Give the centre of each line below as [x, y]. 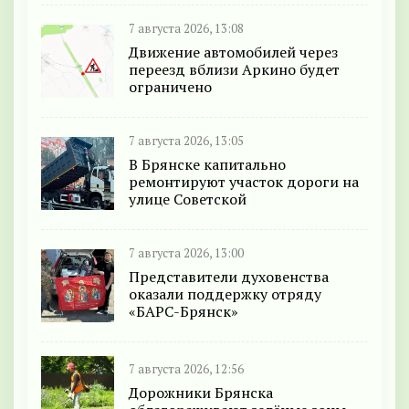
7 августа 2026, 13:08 [186, 29]
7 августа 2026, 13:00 [186, 254]
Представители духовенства [229, 277]
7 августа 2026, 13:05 [186, 142]
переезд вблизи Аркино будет [234, 70]
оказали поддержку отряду [225, 294]
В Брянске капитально [207, 165]
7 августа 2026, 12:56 [186, 369]
